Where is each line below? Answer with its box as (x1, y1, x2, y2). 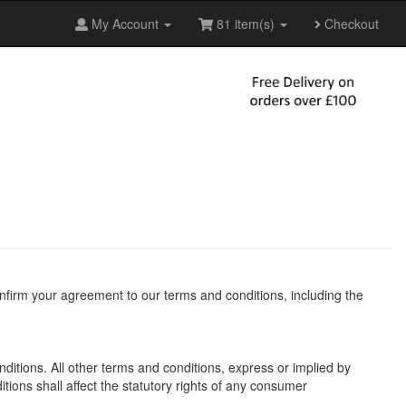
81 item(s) (213, 14, 278, 33)
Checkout (321, 14, 379, 33)
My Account (88, 14, 159, 33)
